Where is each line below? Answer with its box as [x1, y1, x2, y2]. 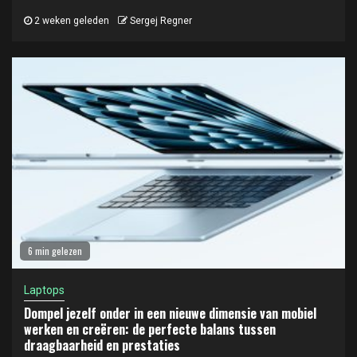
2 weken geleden [32, 14, 109, 26]
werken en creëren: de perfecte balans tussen [24, 319, 276, 339]
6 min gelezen [28, 243, 82, 257]
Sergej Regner [130, 14, 192, 26]
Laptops [24, 283, 65, 296]
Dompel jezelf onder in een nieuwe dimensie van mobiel [24, 303, 316, 323]
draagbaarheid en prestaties [24, 335, 180, 355]
